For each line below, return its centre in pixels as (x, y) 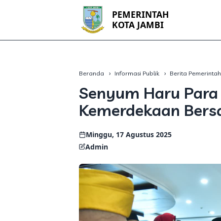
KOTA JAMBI (138, 25)
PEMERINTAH (140, 15)
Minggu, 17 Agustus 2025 (129, 134)
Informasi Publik (137, 73)
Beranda (92, 73)
